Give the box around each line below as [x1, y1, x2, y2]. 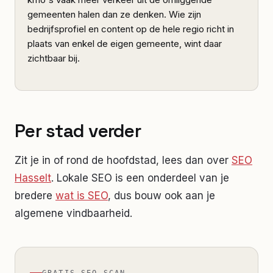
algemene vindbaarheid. [15, 207, 132, 219]
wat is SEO [55, 190, 108, 202]
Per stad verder [15, 119, 141, 143]
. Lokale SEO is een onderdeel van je [51, 172, 229, 184]
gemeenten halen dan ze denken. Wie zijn [27, 9, 201, 20]
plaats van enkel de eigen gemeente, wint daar [27, 38, 222, 49]
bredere [15, 190, 55, 202]
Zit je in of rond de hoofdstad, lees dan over [15, 154, 232, 166]
